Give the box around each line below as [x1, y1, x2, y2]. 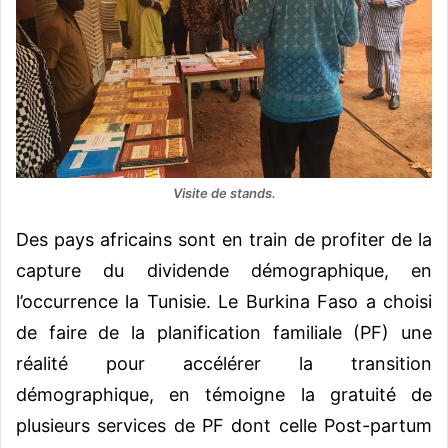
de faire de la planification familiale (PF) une [16, 321, 432, 343]
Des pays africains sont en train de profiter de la [16, 228, 432, 250]
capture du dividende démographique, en [16, 259, 432, 281]
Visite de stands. [172, 184, 276, 201]
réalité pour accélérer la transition [16, 352, 432, 374]
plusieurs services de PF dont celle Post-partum [16, 414, 432, 436]
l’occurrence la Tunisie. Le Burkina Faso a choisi [16, 290, 432, 312]
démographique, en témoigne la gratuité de [16, 383, 432, 405]
